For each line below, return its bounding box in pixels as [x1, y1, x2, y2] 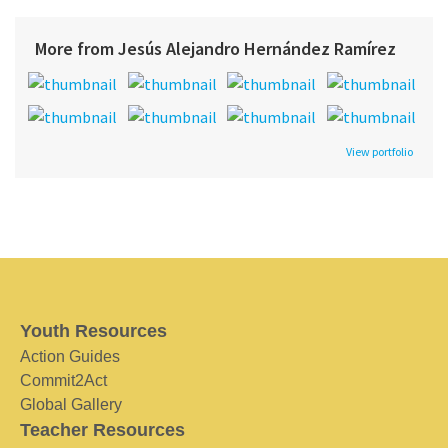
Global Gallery [20, 395, 122, 413]
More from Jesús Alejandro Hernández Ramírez [35, 36, 396, 60]
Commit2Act [20, 371, 107, 389]
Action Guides [20, 347, 120, 365]
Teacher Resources [20, 419, 185, 440]
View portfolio [346, 143, 413, 159]
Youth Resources [20, 320, 167, 341]
